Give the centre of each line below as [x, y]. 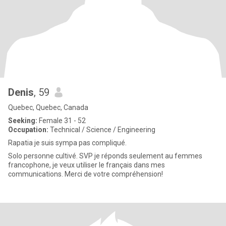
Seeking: [23, 121]
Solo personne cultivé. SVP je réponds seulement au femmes [105, 156]
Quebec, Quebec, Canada [48, 107]
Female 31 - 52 [62, 121]
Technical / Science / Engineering [102, 130]
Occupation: [28, 130]
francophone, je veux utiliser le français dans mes [87, 165]
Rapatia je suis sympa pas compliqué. [67, 143]
